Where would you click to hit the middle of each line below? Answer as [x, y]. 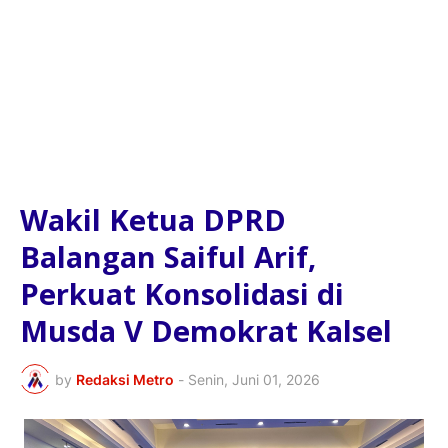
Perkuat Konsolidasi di [182, 294]
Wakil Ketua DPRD [153, 220]
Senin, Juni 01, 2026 [254, 379]
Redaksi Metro [125, 379]
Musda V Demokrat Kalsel [206, 331]
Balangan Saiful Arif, [168, 257]
